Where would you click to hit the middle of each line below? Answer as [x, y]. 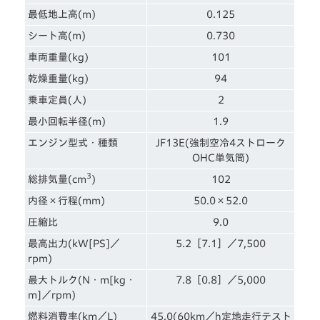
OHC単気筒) [221, 157]
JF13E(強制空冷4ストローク [221, 142]
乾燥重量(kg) [59, 78]
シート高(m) [57, 35]
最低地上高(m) [62, 14]
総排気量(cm [57, 179]
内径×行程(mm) [67, 200]
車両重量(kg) [59, 57]
